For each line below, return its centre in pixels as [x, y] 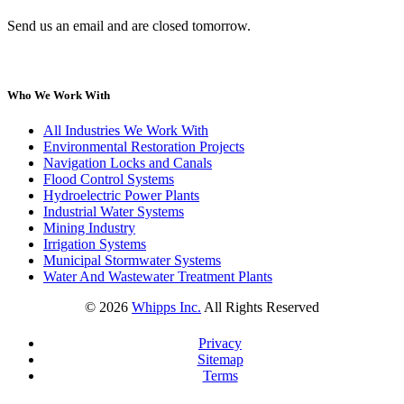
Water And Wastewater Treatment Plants [158, 277]
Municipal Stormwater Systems [132, 261]
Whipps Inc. [166, 308]
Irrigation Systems [95, 244]
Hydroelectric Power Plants [121, 196]
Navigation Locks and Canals [128, 163]
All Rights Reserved [260, 308]
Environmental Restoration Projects [144, 147]
